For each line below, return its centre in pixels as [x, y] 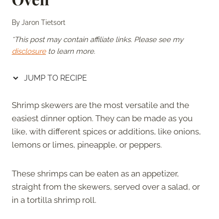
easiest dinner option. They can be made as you [102, 118]
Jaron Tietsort [44, 22]
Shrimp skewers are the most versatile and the [100, 105]
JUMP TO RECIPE [55, 78]
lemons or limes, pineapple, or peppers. [87, 144]
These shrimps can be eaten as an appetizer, [95, 173]
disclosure [29, 51]
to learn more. [71, 51]
